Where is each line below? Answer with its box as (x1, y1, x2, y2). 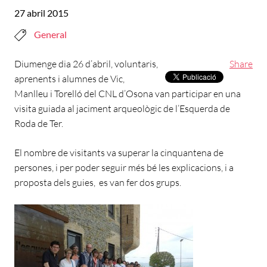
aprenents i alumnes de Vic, (14, 72, 125, 85)
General (34, 29, 67, 40)
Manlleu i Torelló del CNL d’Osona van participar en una (14, 87, 241, 100)
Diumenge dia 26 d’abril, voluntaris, (14, 57, 158, 70)
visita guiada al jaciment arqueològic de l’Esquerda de (14, 102, 230, 114)
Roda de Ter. (14, 117, 63, 129)
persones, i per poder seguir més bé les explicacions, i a (14, 161, 234, 173)
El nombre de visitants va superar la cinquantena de (14, 146, 223, 159)
